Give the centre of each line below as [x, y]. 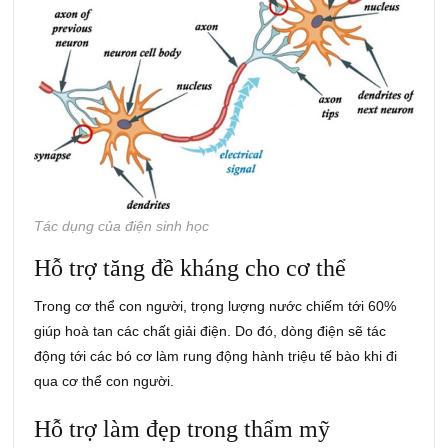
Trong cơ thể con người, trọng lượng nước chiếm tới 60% [215, 306]
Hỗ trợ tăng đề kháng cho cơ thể [190, 268]
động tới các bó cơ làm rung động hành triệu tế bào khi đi [216, 356]
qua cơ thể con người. [104, 381]
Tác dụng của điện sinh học [122, 226]
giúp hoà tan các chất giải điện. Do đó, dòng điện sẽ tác [210, 331]
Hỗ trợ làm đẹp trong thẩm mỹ [182, 429]
